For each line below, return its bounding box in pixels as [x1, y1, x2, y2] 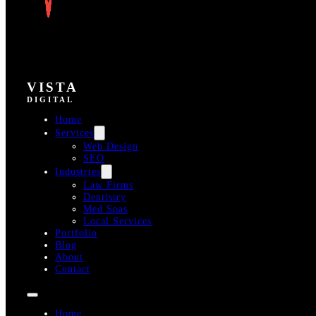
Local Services [83, 215, 152, 227]
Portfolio [55, 227, 97, 239]
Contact [55, 263, 90, 275]
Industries [55, 166, 101, 178]
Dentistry [83, 191, 126, 203]
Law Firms [83, 179, 133, 191]
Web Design [83, 140, 138, 152]
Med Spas [83, 203, 128, 215]
